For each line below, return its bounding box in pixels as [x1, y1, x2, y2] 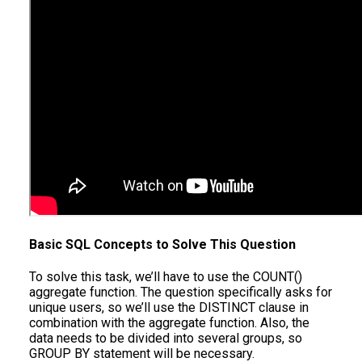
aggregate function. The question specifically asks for [29, 284, 332, 301]
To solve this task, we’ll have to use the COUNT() [29, 269, 302, 285]
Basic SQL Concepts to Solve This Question [29, 237, 296, 253]
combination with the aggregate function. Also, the [29, 315, 309, 331]
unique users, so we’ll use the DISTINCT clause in [29, 300, 309, 316]
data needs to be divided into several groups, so [29, 330, 302, 347]
